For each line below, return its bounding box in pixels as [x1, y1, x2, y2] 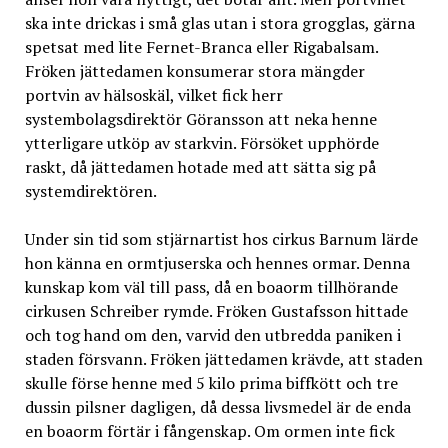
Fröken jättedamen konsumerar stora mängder [24, 59, 365, 82]
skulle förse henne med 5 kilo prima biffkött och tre [24, 371, 398, 394]
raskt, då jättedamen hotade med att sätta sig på [24, 155, 376, 178]
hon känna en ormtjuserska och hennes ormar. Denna [24, 251, 410, 274]
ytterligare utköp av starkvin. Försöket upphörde [24, 131, 379, 154]
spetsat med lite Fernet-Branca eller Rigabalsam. [24, 35, 378, 58]
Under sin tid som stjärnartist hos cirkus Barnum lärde [24, 227, 418, 250]
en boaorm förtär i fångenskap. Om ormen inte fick [24, 419, 395, 442]
